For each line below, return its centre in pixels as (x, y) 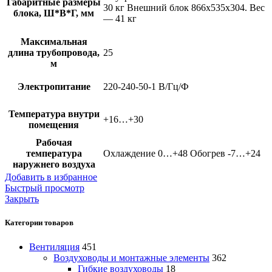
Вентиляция (54, 246)
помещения (54, 125)
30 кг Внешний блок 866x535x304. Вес (184, 8)
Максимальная (54, 42)
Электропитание (54, 87)
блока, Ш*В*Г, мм (54, 13)
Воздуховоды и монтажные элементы (131, 257)
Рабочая (54, 143)
